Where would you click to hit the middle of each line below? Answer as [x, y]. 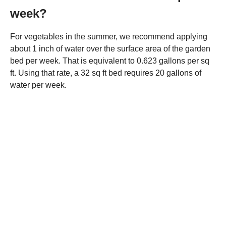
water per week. [38, 85]
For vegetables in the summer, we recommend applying [109, 36]
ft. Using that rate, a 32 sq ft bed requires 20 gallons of [106, 73]
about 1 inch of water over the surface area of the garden [110, 48]
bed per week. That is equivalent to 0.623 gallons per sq [110, 61]
